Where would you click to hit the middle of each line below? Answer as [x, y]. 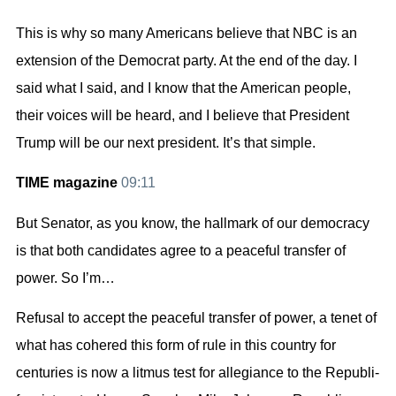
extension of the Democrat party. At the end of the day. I [187, 60]
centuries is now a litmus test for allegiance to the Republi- [198, 373]
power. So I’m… [65, 278]
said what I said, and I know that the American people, [183, 88]
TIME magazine [69, 183]
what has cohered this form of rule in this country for [176, 346]
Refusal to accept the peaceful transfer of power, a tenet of [196, 318]
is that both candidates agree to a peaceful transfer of [181, 250]
